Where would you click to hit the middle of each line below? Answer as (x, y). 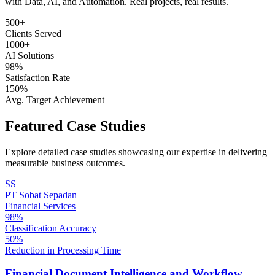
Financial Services (40, 206)
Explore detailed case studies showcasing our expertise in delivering (136, 152)
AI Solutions (29, 55)
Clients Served (33, 33)
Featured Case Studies (75, 126)
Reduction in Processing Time (63, 250)
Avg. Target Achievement (55, 99)
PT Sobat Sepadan (41, 195)
